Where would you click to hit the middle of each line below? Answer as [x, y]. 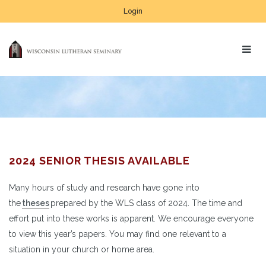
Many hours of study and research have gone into [104, 187]
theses [36, 203]
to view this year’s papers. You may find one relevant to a [118, 234]
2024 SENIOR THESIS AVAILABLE [99, 160]
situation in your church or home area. [83, 249]
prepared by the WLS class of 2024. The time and [146, 203]
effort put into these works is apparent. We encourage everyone [131, 218]
